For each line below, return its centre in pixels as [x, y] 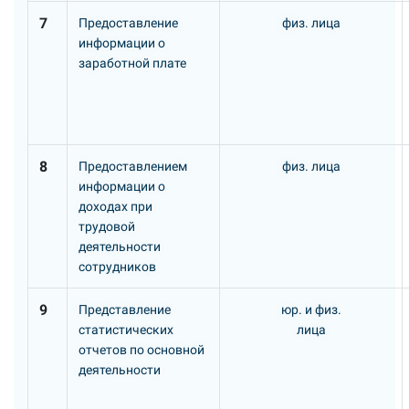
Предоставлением [133, 166]
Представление [125, 309]
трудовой [107, 226]
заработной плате [132, 63]
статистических [126, 330]
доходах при [115, 206]
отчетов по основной [142, 350]
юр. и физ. [311, 309]
